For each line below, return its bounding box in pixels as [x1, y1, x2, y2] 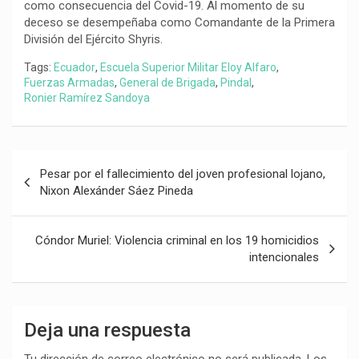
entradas [11, 201, 93, 225]
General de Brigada [119, 76, 216, 90]
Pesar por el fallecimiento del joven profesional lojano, [40, 167, 325, 182]
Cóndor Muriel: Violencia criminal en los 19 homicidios [35, 233, 319, 248]
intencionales [249, 250, 319, 265]
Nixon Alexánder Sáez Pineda [40, 184, 200, 199]
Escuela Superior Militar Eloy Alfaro [100, 61, 276, 75]
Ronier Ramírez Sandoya [24, 91, 150, 105]
